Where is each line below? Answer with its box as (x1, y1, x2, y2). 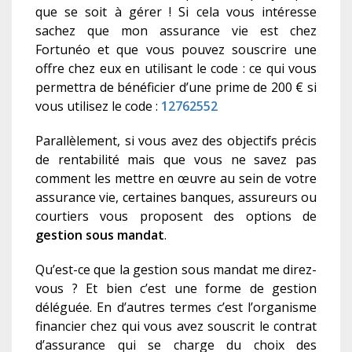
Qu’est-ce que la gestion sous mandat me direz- (35, 261, 317, 279)
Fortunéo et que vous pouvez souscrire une (35, 41, 317, 59)
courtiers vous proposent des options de (35, 207, 317, 225)
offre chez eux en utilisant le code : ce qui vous (35, 60, 317, 78)
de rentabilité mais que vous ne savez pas (35, 151, 317, 169)
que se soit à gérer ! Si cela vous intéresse (35, 3, 317, 21)
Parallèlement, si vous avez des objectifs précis (35, 132, 317, 150)
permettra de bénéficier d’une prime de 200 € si (35, 79, 317, 97)
